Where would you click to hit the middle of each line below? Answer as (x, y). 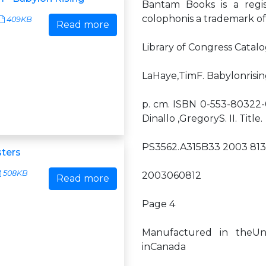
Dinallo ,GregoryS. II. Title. (202, 118)
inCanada (164, 247)
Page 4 (159, 204)
